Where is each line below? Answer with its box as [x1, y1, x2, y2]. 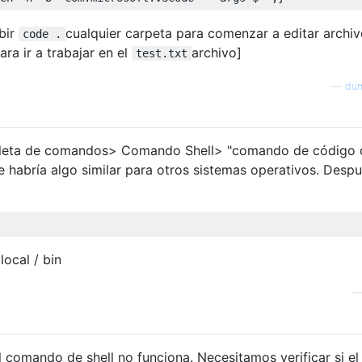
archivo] [192, 44, 242, 61]
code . [23, 27, 61, 41]
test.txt [136, 47, 187, 61]
